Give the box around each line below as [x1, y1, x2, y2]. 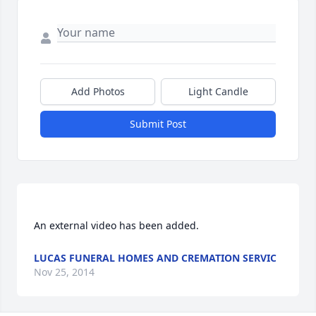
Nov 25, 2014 [34, 265, 95, 279]
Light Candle [188, 84, 248, 98]
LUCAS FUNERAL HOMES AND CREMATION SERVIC [34, 250, 276, 265]
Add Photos [71, 84, 125, 98]
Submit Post [130, 116, 186, 130]
